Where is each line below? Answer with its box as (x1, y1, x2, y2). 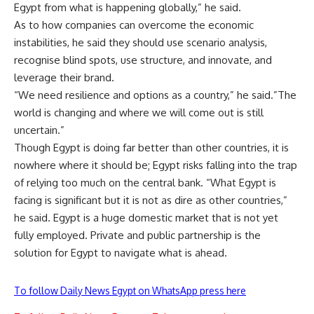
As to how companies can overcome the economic (14, 18, 254, 32)
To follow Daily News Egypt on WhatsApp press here (14, 284, 246, 296)
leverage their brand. (14, 70, 114, 84)
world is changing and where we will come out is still (14, 105, 264, 119)
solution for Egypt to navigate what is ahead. (14, 245, 227, 259)
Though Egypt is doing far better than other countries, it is (14, 140, 289, 154)
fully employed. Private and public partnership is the (14, 228, 261, 242)
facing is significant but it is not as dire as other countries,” (14, 193, 287, 207)
